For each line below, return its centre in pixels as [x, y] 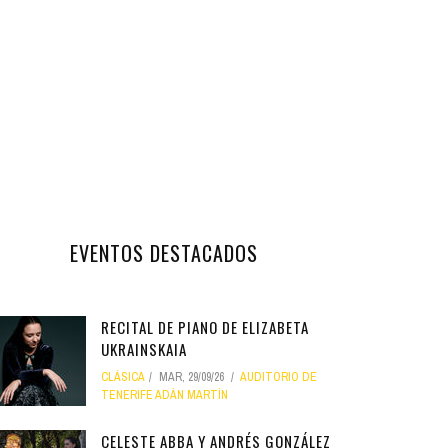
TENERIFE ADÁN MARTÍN [164, 395]
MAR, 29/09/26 [191, 377]
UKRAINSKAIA [144, 349]
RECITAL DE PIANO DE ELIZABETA [205, 327]
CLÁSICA [123, 377]
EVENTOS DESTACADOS [163, 253]
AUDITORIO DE [278, 377]
